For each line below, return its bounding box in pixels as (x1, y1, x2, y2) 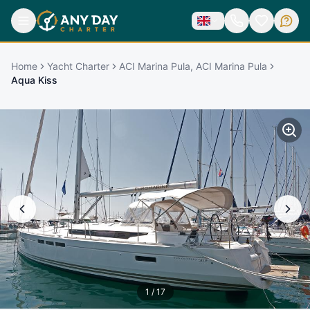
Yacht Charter (47, 60, 109, 72)
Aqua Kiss (11, 73, 57, 86)
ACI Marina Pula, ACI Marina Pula (119, 60, 267, 72)
